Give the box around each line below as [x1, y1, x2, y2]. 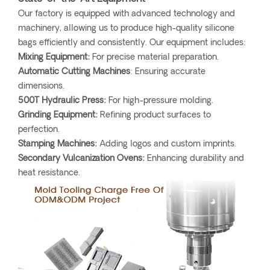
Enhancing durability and [145, 154, 244, 163]
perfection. [18, 125, 60, 134]
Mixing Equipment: [18, 52, 90, 62]
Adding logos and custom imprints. [97, 139, 236, 149]
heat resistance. [18, 168, 80, 178]
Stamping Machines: [18, 139, 97, 149]
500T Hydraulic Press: [18, 96, 106, 105]
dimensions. [18, 81, 64, 91]
